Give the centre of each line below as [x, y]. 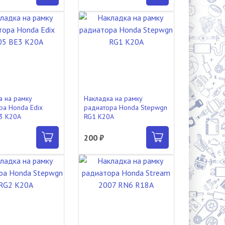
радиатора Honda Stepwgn [125, 107]
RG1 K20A [99, 117]
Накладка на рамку [113, 98]
